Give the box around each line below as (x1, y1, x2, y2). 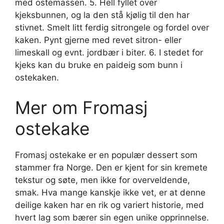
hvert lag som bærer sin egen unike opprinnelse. (15, 212, 209, 222)
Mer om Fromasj (15, 96, 147, 118)
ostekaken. (15, 72, 59, 83)
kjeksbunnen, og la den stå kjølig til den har (15, 10, 189, 20)
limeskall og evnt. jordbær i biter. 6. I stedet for (15, 47, 203, 58)
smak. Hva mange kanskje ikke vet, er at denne (15, 187, 205, 197)
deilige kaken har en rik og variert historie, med (15, 199, 204, 210)
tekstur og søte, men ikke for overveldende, (15, 174, 190, 185)
